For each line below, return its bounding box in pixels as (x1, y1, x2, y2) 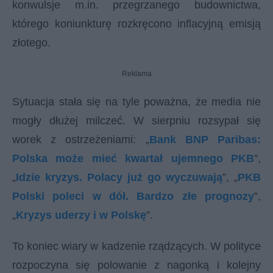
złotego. (12, 36, 51, 49)
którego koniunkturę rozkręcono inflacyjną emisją (12, 17, 261, 30)
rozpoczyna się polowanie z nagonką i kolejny (12, 258, 261, 271)
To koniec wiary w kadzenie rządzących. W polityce (12, 239, 261, 252)
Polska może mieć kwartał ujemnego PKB (12, 152, 254, 165)
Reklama (121, 69, 152, 78)
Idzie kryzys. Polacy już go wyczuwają (16, 171, 222, 183)
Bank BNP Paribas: (149, 133, 261, 146)
